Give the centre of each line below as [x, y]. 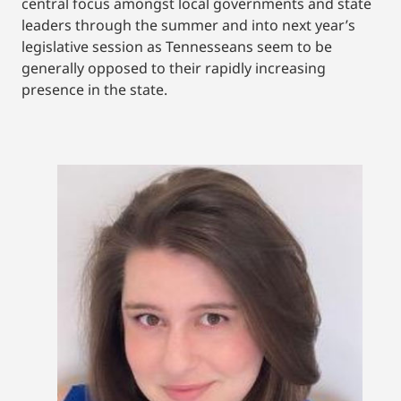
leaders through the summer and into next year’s [188, 25]
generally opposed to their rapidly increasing [174, 68]
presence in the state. [94, 89]
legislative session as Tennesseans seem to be [177, 46]
